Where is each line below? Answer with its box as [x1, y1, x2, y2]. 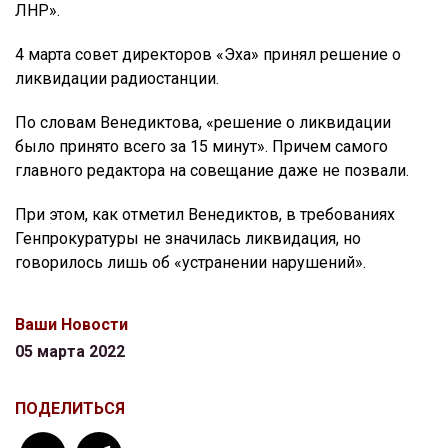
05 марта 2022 [15, 341, 125, 361]
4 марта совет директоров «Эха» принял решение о [15, 44, 401, 64]
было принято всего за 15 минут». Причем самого [15, 136, 388, 156]
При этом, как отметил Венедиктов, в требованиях [15, 204, 395, 224]
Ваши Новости [15, 314, 128, 334]
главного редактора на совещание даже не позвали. [15, 160, 409, 180]
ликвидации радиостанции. [15, 68, 219, 88]
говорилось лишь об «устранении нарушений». [15, 252, 366, 272]
